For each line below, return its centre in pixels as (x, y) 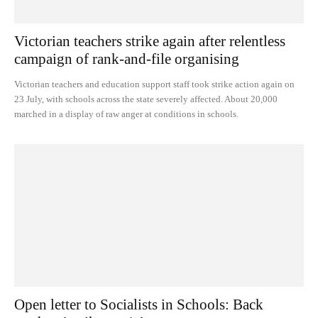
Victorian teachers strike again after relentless (150, 41)
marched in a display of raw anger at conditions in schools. (126, 114)
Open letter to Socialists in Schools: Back (139, 305)
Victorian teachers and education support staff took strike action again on (154, 84)
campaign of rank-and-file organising (127, 59)
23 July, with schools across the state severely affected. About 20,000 (146, 99)
